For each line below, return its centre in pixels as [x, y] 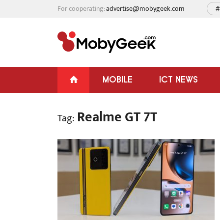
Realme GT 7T [116, 117]
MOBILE [118, 79]
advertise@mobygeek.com [145, 9]
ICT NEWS [179, 79]
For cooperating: [82, 9]
